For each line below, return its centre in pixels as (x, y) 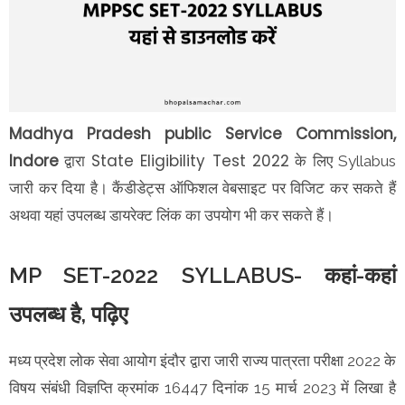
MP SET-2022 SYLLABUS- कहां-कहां (202, 275)
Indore (34, 160)
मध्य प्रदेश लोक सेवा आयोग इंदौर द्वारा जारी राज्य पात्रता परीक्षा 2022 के (202, 360)
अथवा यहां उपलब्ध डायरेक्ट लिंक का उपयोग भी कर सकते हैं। (173, 215)
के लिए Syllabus (342, 160)
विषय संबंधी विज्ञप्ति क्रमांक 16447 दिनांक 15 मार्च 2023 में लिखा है (202, 387)
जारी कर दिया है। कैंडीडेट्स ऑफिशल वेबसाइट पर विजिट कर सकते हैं (202, 188)
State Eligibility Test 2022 (190, 160)
